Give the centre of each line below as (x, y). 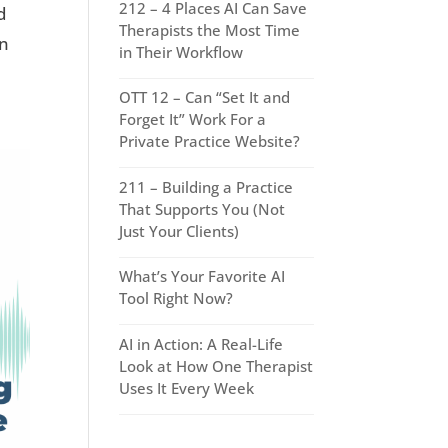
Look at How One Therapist (216, 365)
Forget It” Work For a (193, 119)
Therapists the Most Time (210, 29)
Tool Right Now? (176, 298)
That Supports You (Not (202, 208)
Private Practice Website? (210, 141)
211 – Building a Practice (206, 186)
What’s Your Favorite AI (202, 276)
